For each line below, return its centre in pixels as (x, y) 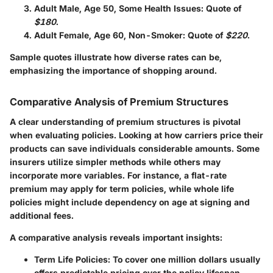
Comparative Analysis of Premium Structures (119, 102)
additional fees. (42, 215)
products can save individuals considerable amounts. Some (135, 148)
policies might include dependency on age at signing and (130, 202)
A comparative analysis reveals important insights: (116, 237)
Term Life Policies (71, 259)
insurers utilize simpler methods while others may (115, 161)
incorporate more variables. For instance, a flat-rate (118, 175)
